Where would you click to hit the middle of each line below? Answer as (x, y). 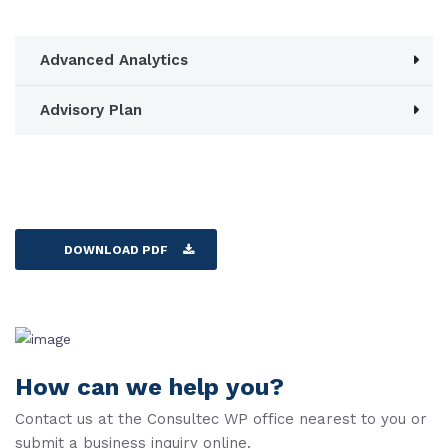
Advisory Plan (91, 110)
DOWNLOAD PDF (116, 250)
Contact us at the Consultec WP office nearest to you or (221, 418)
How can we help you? (149, 386)
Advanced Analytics (114, 60)
